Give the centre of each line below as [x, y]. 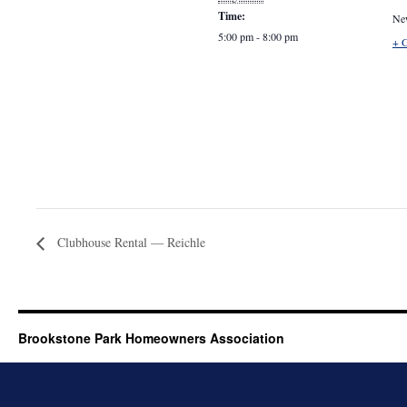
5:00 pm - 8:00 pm [258, 36]
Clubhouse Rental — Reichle [129, 243]
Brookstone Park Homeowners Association [151, 338]
